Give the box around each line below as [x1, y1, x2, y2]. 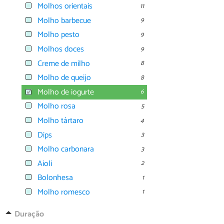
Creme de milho [37, 56, 90, 70]
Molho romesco [37, 185, 90, 199]
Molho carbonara [37, 142, 94, 156]
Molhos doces [37, 42, 84, 56]
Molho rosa [37, 99, 75, 113]
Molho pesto [37, 28, 79, 42]
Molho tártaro [37, 113, 83, 127]
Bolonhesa [37, 171, 73, 185]
